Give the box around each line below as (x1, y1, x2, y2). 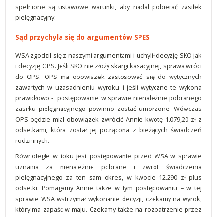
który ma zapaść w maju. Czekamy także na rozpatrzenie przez (15, 205, 201, 214)
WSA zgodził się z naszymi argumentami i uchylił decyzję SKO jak (15, 51, 201, 60)
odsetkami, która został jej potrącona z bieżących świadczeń (15, 125, 201, 134)
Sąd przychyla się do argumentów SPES (15, 32, 150, 42)
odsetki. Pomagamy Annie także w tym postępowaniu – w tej (15, 184, 201, 192)
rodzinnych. (15, 136, 49, 145)
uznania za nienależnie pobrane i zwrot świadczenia (15, 162, 201, 171)
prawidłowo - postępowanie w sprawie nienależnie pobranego (15, 93, 201, 102)
